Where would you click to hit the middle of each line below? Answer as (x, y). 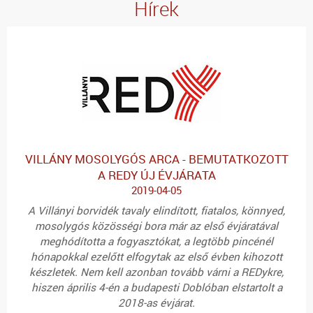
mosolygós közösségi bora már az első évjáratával (156, 226)
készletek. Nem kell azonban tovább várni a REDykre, (156, 272)
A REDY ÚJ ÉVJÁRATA (156, 175)
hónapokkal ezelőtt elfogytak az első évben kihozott (156, 257)
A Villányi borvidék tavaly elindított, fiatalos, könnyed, (156, 211)
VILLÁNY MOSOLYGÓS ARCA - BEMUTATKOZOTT (156, 159)
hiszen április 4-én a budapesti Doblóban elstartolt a (156, 287)
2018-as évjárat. (156, 303)
